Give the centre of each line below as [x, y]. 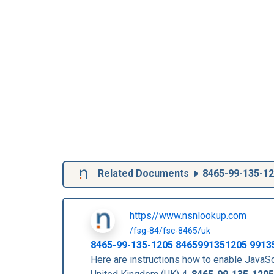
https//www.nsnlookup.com [188, 216]
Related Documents [143, 174]
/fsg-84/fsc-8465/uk [170, 231]
